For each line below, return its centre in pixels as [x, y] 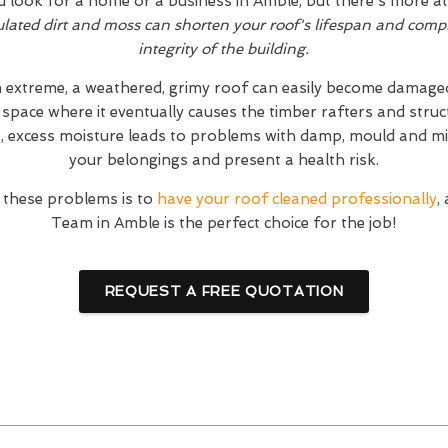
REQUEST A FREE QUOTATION [224, 291]
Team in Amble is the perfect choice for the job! [224, 223]
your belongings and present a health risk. [223, 160]
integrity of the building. [224, 49]
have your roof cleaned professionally [297, 199]
